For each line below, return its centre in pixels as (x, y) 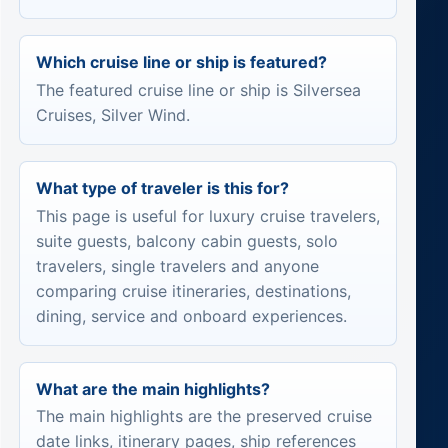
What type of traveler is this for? (162, 188)
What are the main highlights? (152, 388)
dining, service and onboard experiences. (191, 315)
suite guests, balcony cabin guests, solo (186, 240)
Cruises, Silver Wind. (112, 115)
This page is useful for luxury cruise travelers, (207, 215)
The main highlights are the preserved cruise (203, 416)
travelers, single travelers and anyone (177, 265)
